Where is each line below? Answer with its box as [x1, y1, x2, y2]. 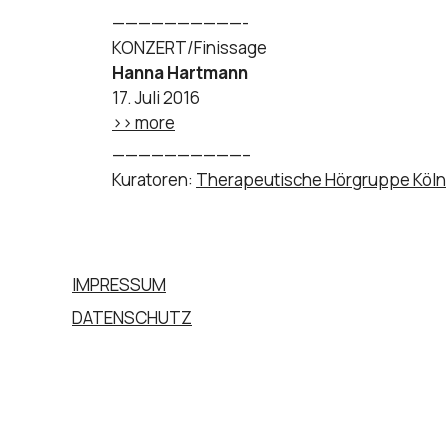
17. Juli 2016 [112, 86, 200, 110]
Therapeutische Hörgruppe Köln [196, 167, 446, 191]
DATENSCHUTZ [72, 306, 192, 330]
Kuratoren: [112, 167, 196, 191]
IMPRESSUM [72, 272, 166, 296]
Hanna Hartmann [112, 61, 248, 85]
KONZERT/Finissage [112, 36, 267, 60]
